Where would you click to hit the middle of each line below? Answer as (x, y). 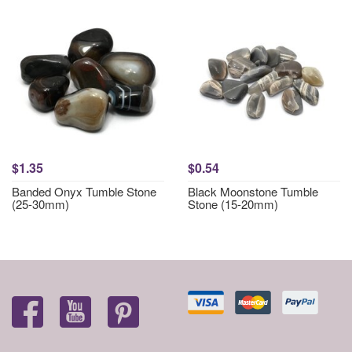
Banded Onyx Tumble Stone (84, 191)
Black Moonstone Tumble (253, 191)
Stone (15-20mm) (233, 204)
